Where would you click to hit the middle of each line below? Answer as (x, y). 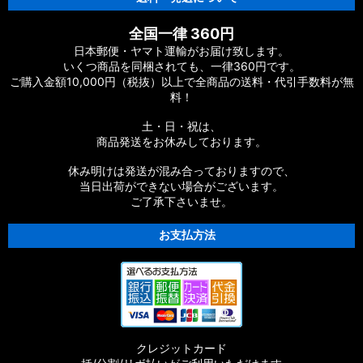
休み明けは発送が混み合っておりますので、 (181, 171)
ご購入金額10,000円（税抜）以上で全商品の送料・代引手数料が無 (181, 81)
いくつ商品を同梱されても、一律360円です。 (181, 66)
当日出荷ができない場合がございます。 (181, 186)
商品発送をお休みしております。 (181, 141)
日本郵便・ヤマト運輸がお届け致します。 (181, 51)
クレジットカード (181, 348)
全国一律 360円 (181, 34)
